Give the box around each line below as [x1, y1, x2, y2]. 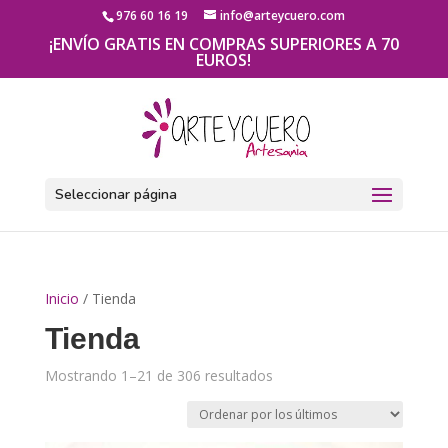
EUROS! [196, 49, 252, 71]
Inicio [44, 289, 79, 308]
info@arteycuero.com [220, 7, 346, 24]
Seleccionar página [54, 185, 177, 204]
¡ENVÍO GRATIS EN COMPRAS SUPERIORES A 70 [48, 33, 399, 55]
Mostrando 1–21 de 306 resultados [44, 366, 273, 385]
